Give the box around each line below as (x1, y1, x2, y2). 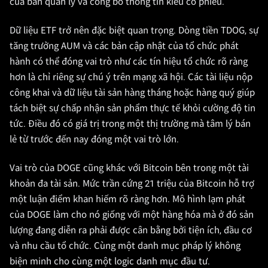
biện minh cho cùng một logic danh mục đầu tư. (10, 256, 210, 267)
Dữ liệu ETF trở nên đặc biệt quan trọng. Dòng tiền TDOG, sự (10, 25, 258, 36)
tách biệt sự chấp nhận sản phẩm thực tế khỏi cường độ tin (10, 103, 255, 114)
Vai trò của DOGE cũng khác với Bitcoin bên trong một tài (10, 163, 249, 173)
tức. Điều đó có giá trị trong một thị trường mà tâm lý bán (10, 118, 251, 129)
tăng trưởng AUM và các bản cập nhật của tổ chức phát (10, 41, 239, 51)
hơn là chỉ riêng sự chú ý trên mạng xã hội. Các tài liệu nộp (10, 72, 252, 83)
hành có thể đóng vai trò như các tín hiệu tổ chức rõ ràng (10, 56, 248, 67)
